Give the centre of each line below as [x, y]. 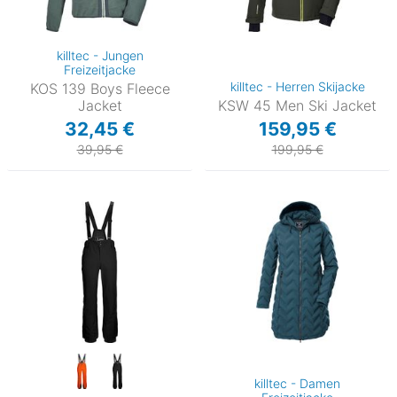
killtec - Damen [297, 384]
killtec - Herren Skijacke [297, 86]
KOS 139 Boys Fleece [100, 88]
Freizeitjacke [100, 69]
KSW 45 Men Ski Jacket [297, 105]
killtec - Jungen [100, 55]
